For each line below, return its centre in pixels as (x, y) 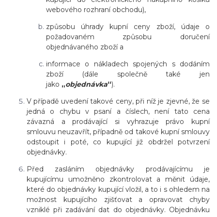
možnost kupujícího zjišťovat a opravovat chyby (118, 200)
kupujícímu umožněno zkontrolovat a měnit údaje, (118, 179)
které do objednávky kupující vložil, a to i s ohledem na (118, 190)
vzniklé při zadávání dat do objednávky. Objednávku (118, 210)
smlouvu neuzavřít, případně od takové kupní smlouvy (118, 132)
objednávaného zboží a (85, 47)
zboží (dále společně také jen (128, 74)
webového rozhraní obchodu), (96, 10)
